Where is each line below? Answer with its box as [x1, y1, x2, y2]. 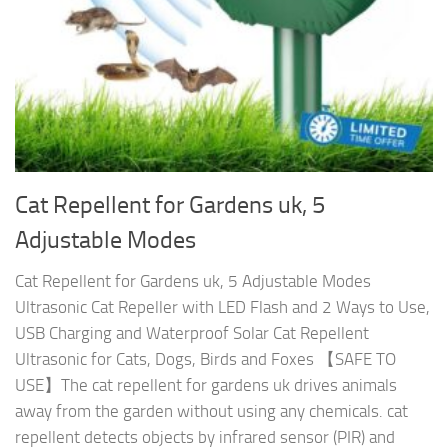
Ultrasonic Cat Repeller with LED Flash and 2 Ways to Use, [15, 297, 430, 318]
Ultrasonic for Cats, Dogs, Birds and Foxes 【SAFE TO [15, 349, 396, 370]
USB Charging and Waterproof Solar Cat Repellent [15, 323, 369, 344]
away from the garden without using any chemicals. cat [15, 401, 408, 422]
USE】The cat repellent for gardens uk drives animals [15, 375, 397, 396]
